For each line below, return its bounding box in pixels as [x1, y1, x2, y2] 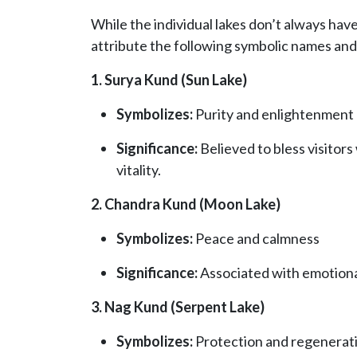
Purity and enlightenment [193, 105, 354, 124]
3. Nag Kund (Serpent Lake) [91, 298, 265, 316]
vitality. [116, 161, 161, 179]
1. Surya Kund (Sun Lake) [91, 71, 247, 89]
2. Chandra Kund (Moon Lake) [91, 195, 280, 214]
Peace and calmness [193, 229, 320, 248]
